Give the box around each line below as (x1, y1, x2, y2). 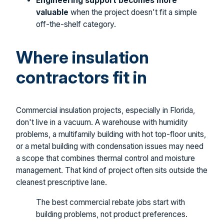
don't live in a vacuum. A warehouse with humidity (16, 117, 188, 127)
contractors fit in (16, 67, 147, 88)
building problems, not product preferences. (36, 209, 187, 219)
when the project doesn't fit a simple (68, 7, 197, 17)
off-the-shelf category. (36, 19, 116, 29)
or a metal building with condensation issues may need (16, 141, 203, 151)
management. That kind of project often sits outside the (16, 165, 207, 175)
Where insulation (16, 47, 149, 68)
